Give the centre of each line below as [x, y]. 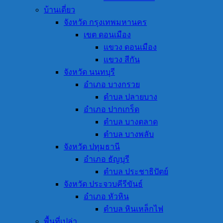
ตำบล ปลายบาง [130, 97]
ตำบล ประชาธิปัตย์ [136, 171]
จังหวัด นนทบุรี [89, 72]
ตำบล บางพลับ [129, 134]
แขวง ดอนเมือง [130, 47]
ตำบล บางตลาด [131, 122]
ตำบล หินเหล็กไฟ [133, 209]
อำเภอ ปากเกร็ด [111, 109]
